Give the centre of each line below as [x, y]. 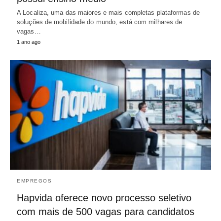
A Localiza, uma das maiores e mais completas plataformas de [108, 13]
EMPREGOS [34, 181]
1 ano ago [29, 42]
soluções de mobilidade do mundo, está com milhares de [100, 22]
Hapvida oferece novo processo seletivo [104, 198]
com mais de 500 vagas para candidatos [106, 212]
